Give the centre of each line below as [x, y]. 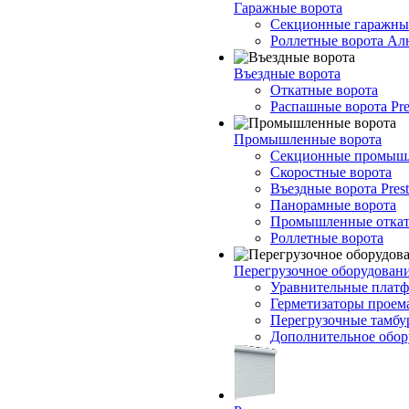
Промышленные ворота [308, 139]
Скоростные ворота [331, 172]
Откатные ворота [324, 90]
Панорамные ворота [333, 205]
